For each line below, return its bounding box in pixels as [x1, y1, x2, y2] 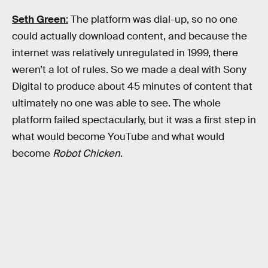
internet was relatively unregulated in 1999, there [12, 47, 238, 60]
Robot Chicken [53, 147, 120, 160]
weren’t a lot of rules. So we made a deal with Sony [12, 63, 246, 77]
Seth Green [12, 13, 66, 26]
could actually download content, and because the [12, 30, 247, 43]
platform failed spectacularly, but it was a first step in [12, 114, 256, 127]
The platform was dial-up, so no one [68, 13, 237, 26]
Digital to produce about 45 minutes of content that [12, 80, 252, 93]
